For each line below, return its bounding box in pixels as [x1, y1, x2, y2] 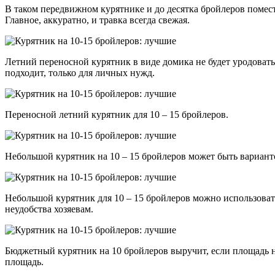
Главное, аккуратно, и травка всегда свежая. [5, 15, 190, 26]
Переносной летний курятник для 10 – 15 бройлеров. [5, 109, 228, 120]
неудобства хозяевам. [5, 204, 93, 215]
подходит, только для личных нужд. [5, 68, 155, 79]
